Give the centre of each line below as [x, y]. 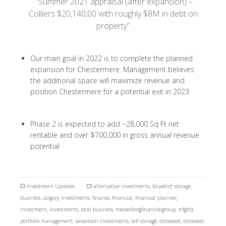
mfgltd [186, 209]
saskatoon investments [102, 221]
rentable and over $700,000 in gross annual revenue [115, 135]
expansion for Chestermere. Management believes [112, 69]
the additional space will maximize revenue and [107, 80]
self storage [144, 221]
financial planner [156, 198]
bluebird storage [172, 186]
